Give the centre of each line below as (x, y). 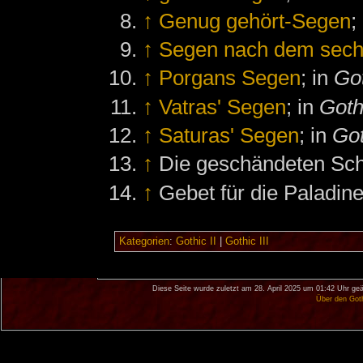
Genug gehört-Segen (255, 21)
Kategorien (144, 241)
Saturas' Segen (229, 135)
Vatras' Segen (223, 107)
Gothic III (247, 241)
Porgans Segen (230, 78)
